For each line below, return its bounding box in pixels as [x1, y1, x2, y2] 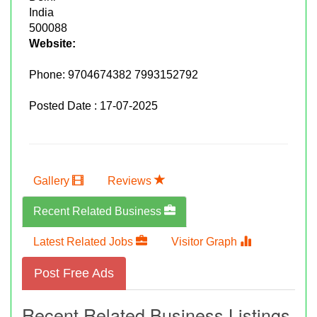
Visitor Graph [171, 235, 240, 248]
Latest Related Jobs [33, 235, 136, 248]
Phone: [29, 68, 68, 81]
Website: [29, 37, 76, 50]
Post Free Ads [34, 265, 114, 280]
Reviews [108, 174, 154, 187]
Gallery [33, 174, 72, 187]
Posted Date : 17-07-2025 [29, 99, 158, 112]
